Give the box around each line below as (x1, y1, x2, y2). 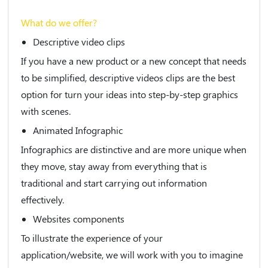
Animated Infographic (33, 123, 123, 136)
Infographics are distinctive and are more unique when (21, 142, 246, 156)
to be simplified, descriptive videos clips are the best (21, 71, 235, 84)
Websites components (33, 212, 124, 225)
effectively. (21, 193, 64, 206)
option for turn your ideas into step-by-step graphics (21, 87, 238, 100)
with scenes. (21, 104, 71, 117)
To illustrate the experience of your (21, 231, 163, 244)
